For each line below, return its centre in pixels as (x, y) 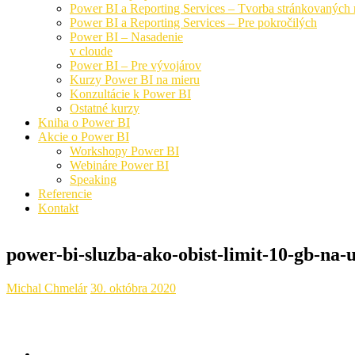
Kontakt (58, 208)
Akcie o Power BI (84, 137)
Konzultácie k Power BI (130, 94)
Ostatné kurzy (105, 109)
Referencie (65, 194)
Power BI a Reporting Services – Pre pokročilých (193, 23)
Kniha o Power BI (84, 123)
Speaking (93, 180)
